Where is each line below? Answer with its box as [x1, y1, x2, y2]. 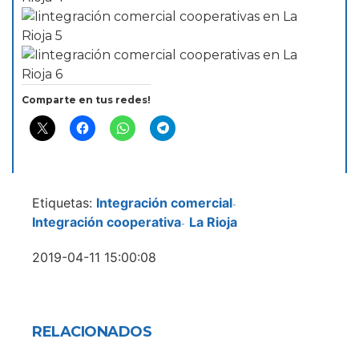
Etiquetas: [32, 194, 96, 211]
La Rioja [189, 213, 237, 230]
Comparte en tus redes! [22, 93, 151, 106]
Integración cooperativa [32, 213, 181, 230]
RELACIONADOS [32, 322, 151, 341]
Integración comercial [96, 194, 232, 211]
